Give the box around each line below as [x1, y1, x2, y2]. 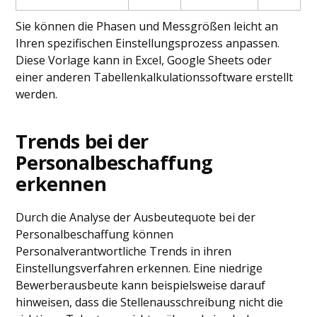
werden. [16, 86, 58, 102]
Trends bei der [16, 128, 149, 154]
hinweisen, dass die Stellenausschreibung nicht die [16, 294, 284, 310]
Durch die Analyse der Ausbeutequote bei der [16, 209, 256, 225]
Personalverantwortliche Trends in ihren [16, 243, 232, 259]
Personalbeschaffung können [16, 226, 174, 242]
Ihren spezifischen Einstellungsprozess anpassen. [16, 35, 280, 51]
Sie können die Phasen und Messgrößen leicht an [16, 18, 279, 34]
